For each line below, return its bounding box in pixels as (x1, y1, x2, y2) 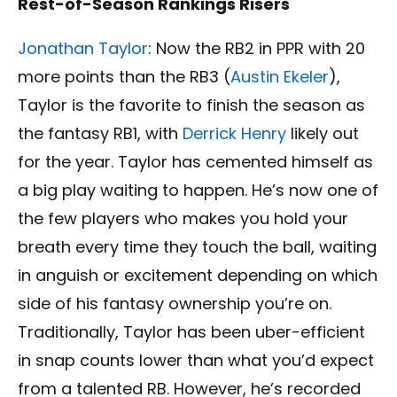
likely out (286, 122, 359, 145)
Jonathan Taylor (18, 37, 148, 60)
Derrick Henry (183, 122, 286, 145)
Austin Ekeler (230, 66, 329, 89)
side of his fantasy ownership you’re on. (18, 292, 331, 315)
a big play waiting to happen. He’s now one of (18, 179, 378, 202)
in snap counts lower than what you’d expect (18, 349, 374, 372)
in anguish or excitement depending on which (18, 264, 378, 287)
